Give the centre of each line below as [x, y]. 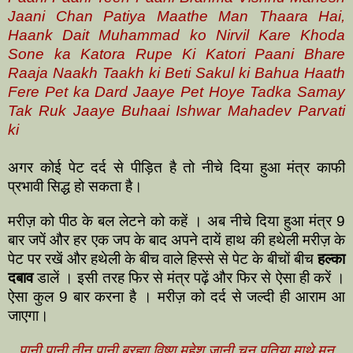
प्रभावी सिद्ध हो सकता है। [75, 186]
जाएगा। [30, 315]
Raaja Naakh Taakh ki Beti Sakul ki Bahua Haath [176, 72]
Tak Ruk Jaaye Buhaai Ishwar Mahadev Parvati [176, 110]
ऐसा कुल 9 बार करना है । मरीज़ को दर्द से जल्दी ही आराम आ [176, 296]
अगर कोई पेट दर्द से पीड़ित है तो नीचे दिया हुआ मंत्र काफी [176, 167]
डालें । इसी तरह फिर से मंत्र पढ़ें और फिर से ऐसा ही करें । [189, 277]
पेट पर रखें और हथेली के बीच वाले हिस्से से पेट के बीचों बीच [163, 258]
